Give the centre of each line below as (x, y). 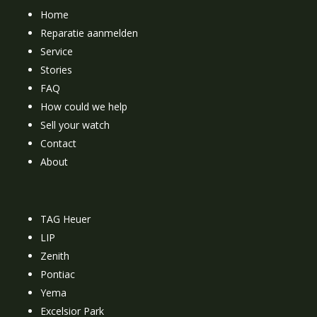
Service (57, 51)
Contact (59, 143)
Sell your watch (75, 125)
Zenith (55, 255)
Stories (57, 69)
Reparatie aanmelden (90, 33)
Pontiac (58, 274)
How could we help (84, 106)
